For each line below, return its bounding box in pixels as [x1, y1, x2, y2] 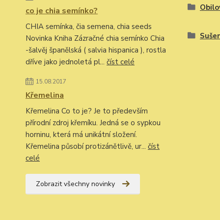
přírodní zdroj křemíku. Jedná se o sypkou [26, 118, 161, 128]
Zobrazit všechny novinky [36, 179, 115, 189]
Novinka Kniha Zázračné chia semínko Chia [26, 33, 165, 43]
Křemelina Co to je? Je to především [26, 106, 148, 116]
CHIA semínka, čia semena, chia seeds [26, 22, 152, 31]
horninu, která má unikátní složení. [26, 130, 137, 139]
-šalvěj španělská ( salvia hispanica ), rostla [26, 45, 166, 55]
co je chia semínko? [26, 5, 98, 16]
